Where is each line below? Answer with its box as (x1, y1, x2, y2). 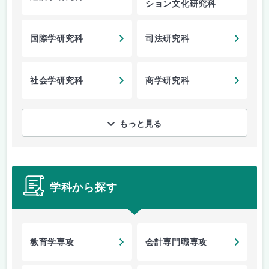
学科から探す (50, 181, 118, 193)
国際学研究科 (30, 34, 83, 44)
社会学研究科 (30, 76, 83, 86)
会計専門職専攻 (145, 238, 207, 247)
